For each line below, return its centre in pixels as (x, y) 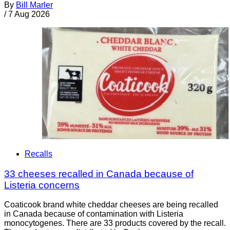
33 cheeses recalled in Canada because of (99, 174)
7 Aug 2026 (29, 14)
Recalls (39, 154)
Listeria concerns (42, 185)
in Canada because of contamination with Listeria (94, 214)
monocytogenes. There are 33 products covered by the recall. (115, 223)
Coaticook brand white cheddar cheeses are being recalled (111, 205)
